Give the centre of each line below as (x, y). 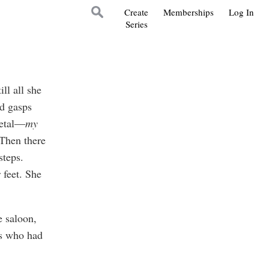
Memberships (189, 12)
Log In (241, 12)
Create (136, 12)
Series (136, 24)
